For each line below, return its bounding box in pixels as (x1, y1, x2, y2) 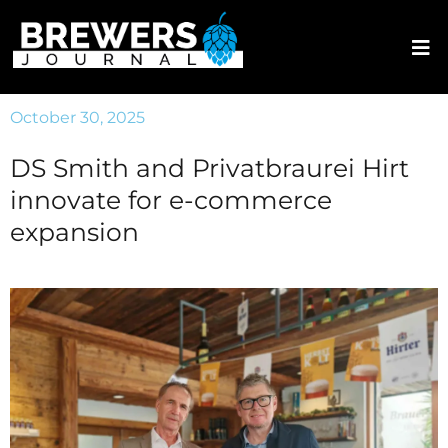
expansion (10, 217, 139, 247)
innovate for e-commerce (10, 185, 332, 215)
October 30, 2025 (10, 108, 145, 127)
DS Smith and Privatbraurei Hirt (10, 153, 409, 183)
